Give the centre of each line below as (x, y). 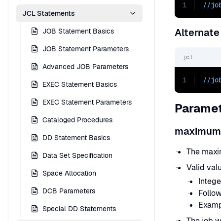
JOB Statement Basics (78, 31)
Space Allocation (69, 173)
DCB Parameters (69, 191)
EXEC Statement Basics (80, 84)
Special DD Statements (79, 209)
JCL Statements (49, 13)
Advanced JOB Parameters (85, 67)
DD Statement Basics (76, 138)
